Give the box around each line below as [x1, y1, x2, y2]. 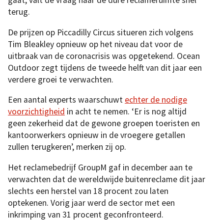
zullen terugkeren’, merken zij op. [8, 141, 126, 153]
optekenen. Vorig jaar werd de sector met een [8, 197, 175, 208]
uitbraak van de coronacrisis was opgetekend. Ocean [8, 50, 200, 61]
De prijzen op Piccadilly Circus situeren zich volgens [8, 27, 193, 38]
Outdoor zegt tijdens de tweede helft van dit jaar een [8, 62, 202, 73]
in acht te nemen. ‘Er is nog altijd [65, 106, 187, 117]
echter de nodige [125, 94, 187, 106]
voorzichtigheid [8, 106, 65, 117]
